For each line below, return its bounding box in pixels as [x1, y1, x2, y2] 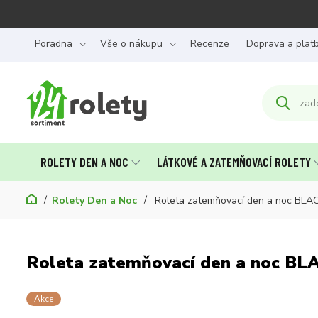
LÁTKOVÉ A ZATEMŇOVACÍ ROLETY [156, 154, 311, 170]
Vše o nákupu [100, 37, 163, 50]
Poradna [35, 37, 72, 50]
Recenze [190, 37, 229, 50]
